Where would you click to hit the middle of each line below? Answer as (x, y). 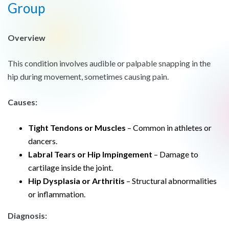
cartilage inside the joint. (71, 167)
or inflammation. (57, 194)
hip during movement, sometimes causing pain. (88, 76)
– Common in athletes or (169, 127)
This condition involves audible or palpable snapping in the (109, 63)
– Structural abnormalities (171, 180)
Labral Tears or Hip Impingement (90, 154)
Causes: (22, 102)
